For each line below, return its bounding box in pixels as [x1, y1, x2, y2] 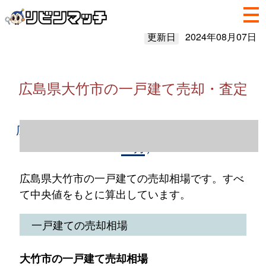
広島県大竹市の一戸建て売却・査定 [18, 77, 248, 98]
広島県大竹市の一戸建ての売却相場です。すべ [19, 170, 244, 185]
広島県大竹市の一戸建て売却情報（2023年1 [15, 121, 251, 138]
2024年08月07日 [185, 30, 256, 43]
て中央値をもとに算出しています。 [19, 186, 191, 201]
